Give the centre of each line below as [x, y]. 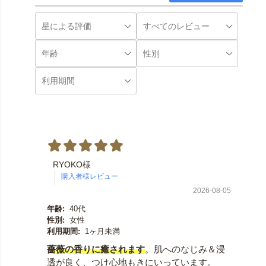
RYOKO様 [72, 165]
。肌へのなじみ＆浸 [185, 249]
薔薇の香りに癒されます [96, 249]
